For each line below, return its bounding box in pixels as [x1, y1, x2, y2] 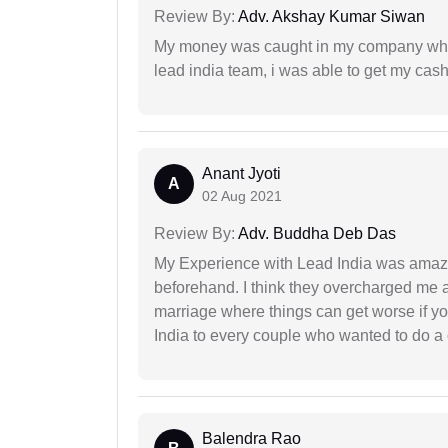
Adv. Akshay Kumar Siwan [235, 8, 425, 26]
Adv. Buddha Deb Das [235, 225, 396, 243]
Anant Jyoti [202, 165, 281, 183]
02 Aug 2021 [202, 188, 282, 205]
